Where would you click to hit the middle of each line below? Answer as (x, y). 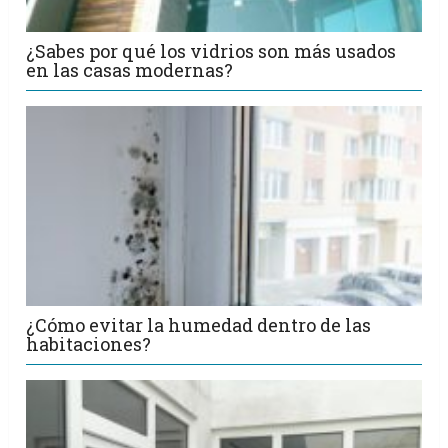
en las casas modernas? (130, 70)
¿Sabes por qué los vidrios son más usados (211, 51)
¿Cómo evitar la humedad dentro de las (199, 325)
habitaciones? (89, 344)
